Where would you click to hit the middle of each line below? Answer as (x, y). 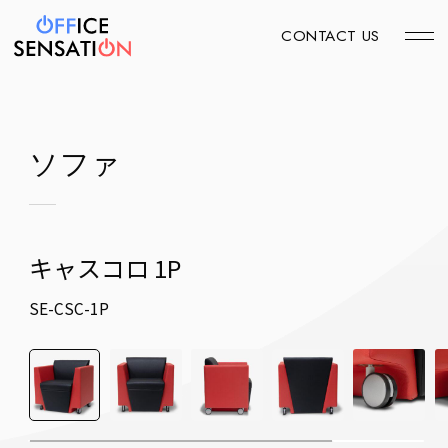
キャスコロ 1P (104, 268)
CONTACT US (330, 36)
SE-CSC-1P (68, 308)
